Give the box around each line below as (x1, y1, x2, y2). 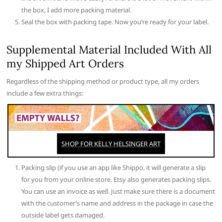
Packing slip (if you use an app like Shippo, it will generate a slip (21, 163, 206, 172)
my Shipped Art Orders (6, 56, 124, 70)
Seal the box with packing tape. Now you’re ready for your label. (21, 17, 209, 26)
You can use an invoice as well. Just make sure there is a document (21, 186, 216, 196)
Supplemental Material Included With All (6, 42, 212, 56)
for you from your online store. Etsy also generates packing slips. (21, 174, 212, 184)
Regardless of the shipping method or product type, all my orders (6, 76, 200, 86)
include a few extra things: (6, 88, 84, 98)
